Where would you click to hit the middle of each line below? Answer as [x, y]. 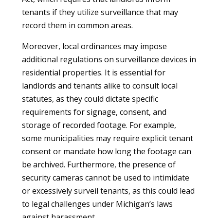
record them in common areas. [77, 25]
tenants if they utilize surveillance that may [100, 12]
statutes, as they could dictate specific [90, 99]
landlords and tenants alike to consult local [100, 86]
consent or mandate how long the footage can [106, 151]
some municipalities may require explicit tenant [107, 138]
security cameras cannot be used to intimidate [105, 178]
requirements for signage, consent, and [94, 112]
